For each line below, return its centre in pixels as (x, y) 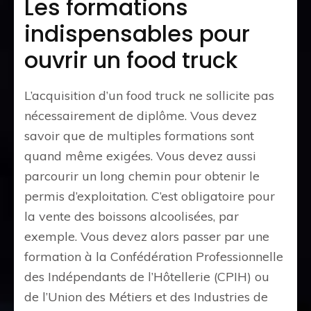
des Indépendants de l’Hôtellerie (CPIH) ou (147, 276)
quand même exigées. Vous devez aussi (140, 155)
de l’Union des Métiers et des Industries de (146, 296)
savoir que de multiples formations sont (139, 135)
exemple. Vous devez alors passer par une (147, 236)
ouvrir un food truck (131, 60)
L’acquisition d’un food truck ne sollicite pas (149, 95)
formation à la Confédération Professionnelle (154, 256)
